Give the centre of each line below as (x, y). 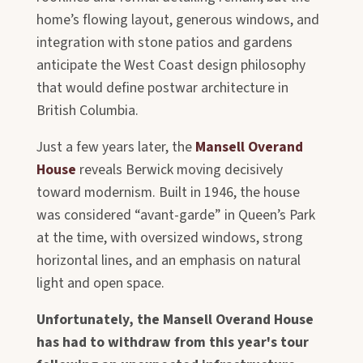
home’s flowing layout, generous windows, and (178, 20)
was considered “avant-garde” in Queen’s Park (176, 216)
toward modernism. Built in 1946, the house (168, 193)
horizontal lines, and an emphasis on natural (169, 261)
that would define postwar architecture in (162, 88)
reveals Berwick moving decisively (179, 170)
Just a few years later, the (116, 147)
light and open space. (100, 284)
